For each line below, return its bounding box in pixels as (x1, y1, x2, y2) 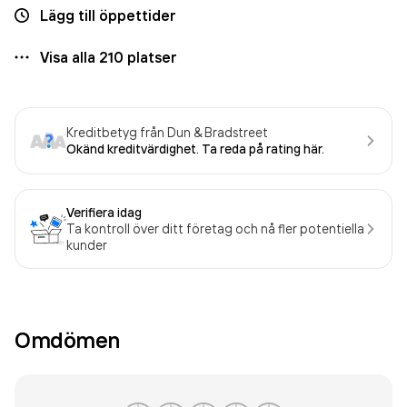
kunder (66, 237, 107, 253)
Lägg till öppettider (40, 6, 176, 25)
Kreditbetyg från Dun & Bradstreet (66, 124, 268, 140)
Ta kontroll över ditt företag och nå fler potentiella (66, 221, 364, 236)
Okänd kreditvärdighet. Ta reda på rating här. (66, 141, 324, 157)
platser (124, 48, 177, 66)
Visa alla (40, 48, 99, 66)
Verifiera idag (66, 204, 142, 221)
